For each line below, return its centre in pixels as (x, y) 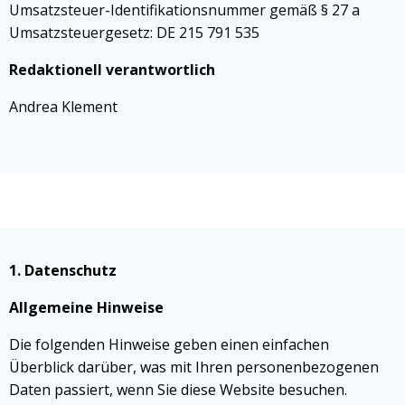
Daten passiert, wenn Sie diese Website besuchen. (178, 390)
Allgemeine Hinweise (86, 307)
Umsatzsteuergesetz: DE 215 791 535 (134, 33)
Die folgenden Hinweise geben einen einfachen (169, 344)
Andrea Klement (63, 107)
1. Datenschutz (63, 270)
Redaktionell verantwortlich (112, 70)
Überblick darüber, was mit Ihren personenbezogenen (194, 367)
